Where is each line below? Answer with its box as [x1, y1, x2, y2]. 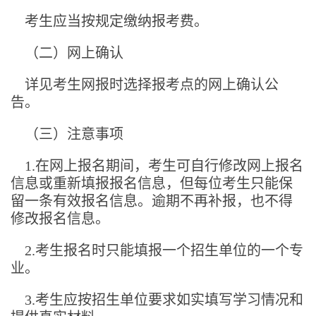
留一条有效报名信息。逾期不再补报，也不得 [11, 193, 293, 209]
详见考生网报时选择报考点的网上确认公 [25, 76, 279, 92]
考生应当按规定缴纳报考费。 [11, 13, 208, 29]
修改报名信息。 [11, 210, 109, 226]
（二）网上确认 [25, 44, 123, 61]
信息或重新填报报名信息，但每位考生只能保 [11, 175, 293, 191]
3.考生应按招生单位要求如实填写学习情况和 [11, 291, 303, 308]
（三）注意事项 [25, 126, 123, 142]
